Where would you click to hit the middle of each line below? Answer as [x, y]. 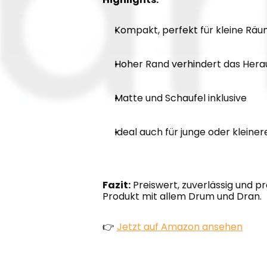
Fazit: [117, 185]
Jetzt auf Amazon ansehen [180, 227]
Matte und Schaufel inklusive [181, 98]
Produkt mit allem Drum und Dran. [182, 196]
